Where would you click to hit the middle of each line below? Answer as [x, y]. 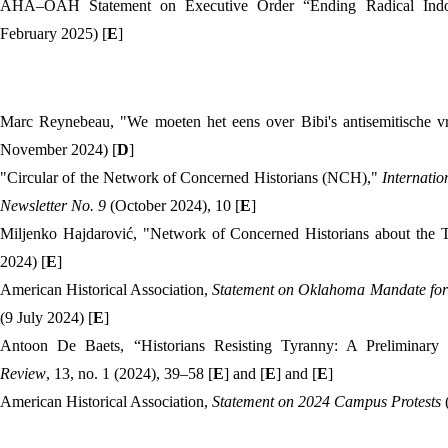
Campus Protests [387, 401]
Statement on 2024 [271, 401]
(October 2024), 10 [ [175, 205]
